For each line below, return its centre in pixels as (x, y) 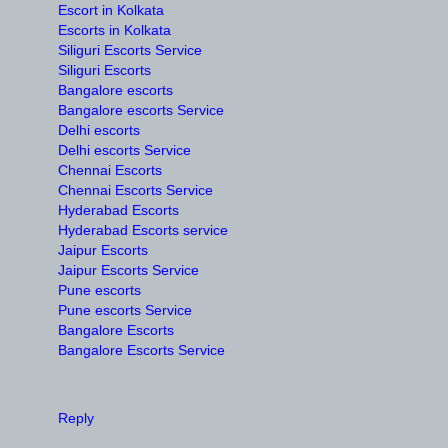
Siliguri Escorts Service (130, 50)
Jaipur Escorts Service (128, 270)
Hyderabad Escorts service (143, 230)
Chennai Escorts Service (135, 190)
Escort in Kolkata (111, 10)
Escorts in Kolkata (114, 30)
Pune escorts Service (125, 310)
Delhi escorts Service (124, 150)
